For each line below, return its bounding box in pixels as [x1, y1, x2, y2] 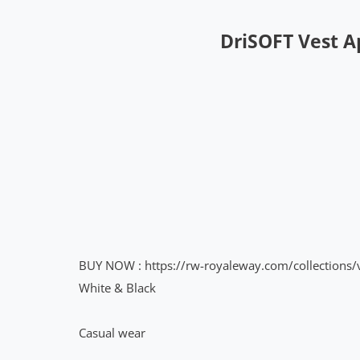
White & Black [79, 280, 156, 297]
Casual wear [79, 325, 145, 342]
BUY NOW [79, 257, 135, 274]
